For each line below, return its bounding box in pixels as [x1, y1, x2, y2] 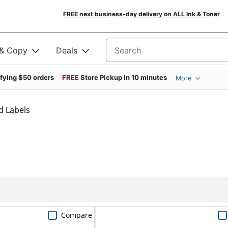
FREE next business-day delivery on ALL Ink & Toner [63, 10, 220, 18]
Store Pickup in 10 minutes [80, 73, 167, 81]
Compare [61, 210, 92, 220]
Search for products [106, 48, 183, 59]
